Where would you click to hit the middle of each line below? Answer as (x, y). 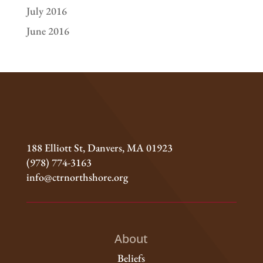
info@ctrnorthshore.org (77, 177)
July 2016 (46, 11)
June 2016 (48, 31)
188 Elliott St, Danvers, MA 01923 (99, 147)
